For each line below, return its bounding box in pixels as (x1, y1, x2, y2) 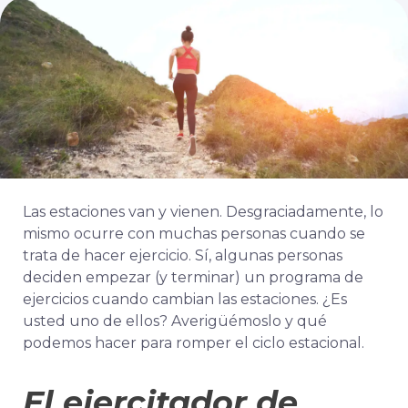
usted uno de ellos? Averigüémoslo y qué (23, 312, 327, 330)
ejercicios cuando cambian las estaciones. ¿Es (23, 291, 347, 308)
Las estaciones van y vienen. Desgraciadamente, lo (23, 203, 383, 220)
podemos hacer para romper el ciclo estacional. (23, 334, 364, 352)
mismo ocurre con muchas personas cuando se (23, 225, 365, 242)
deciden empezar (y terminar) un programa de (23, 269, 363, 286)
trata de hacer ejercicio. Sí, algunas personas (23, 247, 342, 264)
